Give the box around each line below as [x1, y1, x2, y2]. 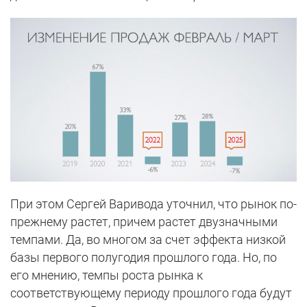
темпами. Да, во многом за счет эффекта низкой [10, 232, 286, 247]
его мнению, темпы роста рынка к [10, 267, 203, 282]
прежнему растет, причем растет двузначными [10, 214, 278, 229]
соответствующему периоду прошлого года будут [10, 285, 292, 300]
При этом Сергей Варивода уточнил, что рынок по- [10, 196, 297, 211]
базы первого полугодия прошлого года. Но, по [10, 249, 277, 265]
